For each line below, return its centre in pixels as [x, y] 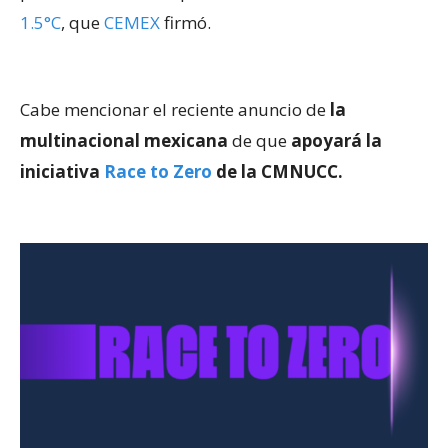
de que [257, 140]
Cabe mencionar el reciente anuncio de [173, 109]
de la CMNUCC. [277, 171]
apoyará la [334, 140]
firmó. [185, 22]
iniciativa [62, 171]
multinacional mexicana [124, 140]
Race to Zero [158, 171]
